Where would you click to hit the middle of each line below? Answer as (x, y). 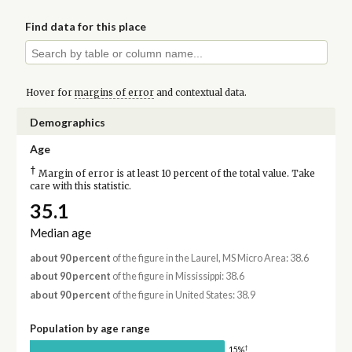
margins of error (114, 92)
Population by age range (90, 328)
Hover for (50, 92)
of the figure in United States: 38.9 (183, 295)
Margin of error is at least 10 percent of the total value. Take (175, 173)
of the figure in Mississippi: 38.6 (177, 277)
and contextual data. (200, 92)
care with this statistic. (80, 186)
